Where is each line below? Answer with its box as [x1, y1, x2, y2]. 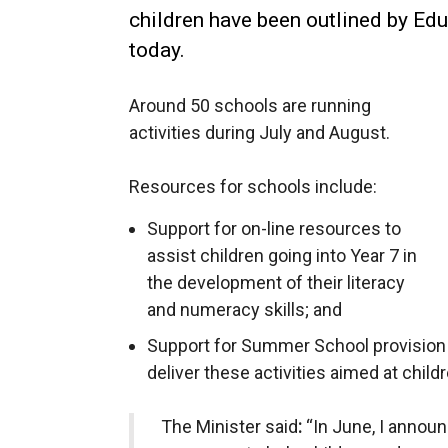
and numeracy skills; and [147, 299, 342, 320]
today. [129, 38, 185, 62]
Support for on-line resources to [147, 218, 401, 239]
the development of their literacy [147, 272, 405, 293]
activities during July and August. [129, 122, 390, 143]
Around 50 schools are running [129, 95, 371, 116]
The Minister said [160, 416, 298, 437]
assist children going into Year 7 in [147, 245, 417, 266]
